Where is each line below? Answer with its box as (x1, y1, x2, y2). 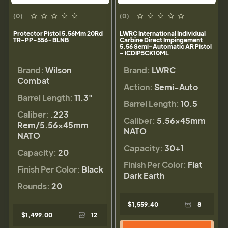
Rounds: (17, 180, 50, 191)
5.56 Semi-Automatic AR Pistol (120, 42, 212, 50)
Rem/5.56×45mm (17, 119, 89, 130)
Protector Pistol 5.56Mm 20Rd (13, 29, 103, 37)
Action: (124, 81, 153, 92)
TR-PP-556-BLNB (13, 36, 69, 44)
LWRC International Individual (120, 29, 206, 37)
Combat (17, 75, 50, 86)
